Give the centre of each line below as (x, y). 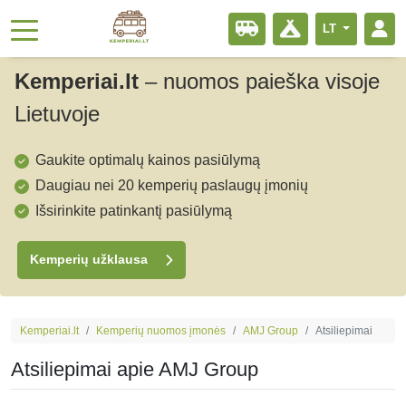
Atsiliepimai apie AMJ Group (135, 370)
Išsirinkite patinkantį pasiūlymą (134, 210)
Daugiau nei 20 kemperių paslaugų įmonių (172, 185)
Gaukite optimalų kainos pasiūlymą (148, 159)
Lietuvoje (57, 114)
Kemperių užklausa (91, 260)
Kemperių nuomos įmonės (161, 331)
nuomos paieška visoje (271, 81)
